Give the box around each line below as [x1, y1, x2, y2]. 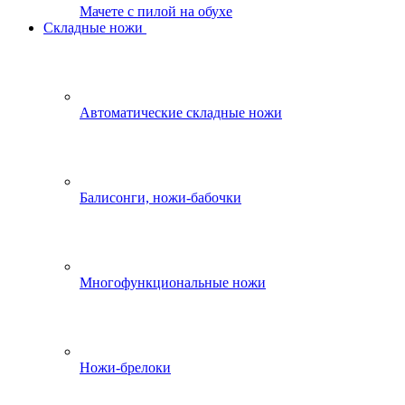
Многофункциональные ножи [80, 275, 266, 290]
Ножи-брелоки [80, 360, 171, 375]
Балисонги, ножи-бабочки [80, 190, 241, 205]
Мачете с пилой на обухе [80, 4, 232, 19]
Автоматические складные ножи [80, 105, 282, 120]
